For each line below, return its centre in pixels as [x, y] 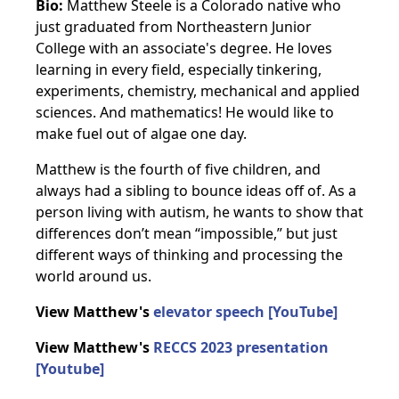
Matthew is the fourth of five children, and [178, 169]
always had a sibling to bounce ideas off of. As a [196, 191]
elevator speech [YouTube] [245, 312]
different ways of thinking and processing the [189, 255]
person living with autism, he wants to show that [199, 212]
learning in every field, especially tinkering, [179, 69]
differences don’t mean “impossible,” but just [187, 233]
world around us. [94, 276]
